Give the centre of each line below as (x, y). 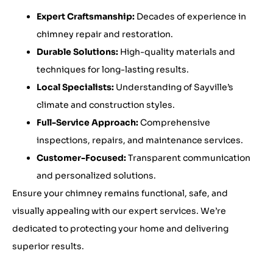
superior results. (48, 246)
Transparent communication (188, 158)
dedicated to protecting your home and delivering (120, 228)
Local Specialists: (75, 87)
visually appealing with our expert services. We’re (119, 211)
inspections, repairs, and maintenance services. (140, 140)
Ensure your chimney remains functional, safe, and (120, 193)
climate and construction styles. (106, 105)
